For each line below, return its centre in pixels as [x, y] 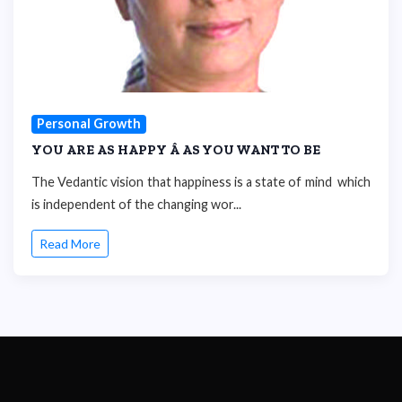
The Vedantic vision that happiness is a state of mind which [201, 181]
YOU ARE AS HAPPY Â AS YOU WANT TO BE [176, 149]
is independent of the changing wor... [136, 204]
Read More [70, 244]
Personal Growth [88, 124]
